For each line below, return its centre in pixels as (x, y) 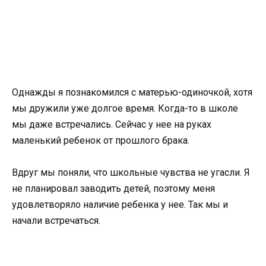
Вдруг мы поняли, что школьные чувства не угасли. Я (131, 173)
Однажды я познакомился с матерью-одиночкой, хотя (132, 92)
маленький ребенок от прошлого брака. (101, 140)
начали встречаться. (56, 221)
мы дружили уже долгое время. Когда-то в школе (125, 108)
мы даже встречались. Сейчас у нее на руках (112, 124)
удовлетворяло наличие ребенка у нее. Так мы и (120, 205)
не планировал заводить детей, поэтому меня (113, 189)
